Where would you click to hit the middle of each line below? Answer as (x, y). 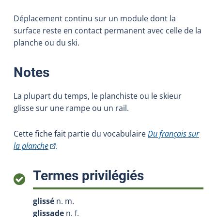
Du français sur (173, 133)
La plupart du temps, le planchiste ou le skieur (98, 96)
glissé (44, 201)
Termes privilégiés (88, 175)
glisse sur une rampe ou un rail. (71, 108)
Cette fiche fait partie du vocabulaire (81, 133)
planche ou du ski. (46, 42)
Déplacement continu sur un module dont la (95, 18)
